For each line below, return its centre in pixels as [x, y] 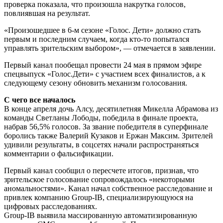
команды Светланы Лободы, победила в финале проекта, [101, 118]
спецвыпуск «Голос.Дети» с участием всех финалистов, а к [105, 74]
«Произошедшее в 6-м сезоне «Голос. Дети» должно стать [102, 30]
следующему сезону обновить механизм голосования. [96, 83]
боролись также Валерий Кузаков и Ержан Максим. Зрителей [109, 136]
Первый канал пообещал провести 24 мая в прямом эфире [103, 65]
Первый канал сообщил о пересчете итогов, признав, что [101, 171]
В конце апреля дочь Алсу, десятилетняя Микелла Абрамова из [111, 109]
